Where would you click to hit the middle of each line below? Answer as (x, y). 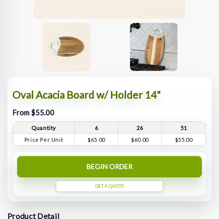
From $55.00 (33, 112)
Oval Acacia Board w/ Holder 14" (87, 94)
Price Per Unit (44, 140)
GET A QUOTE (109, 186)
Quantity (44, 128)
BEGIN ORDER (109, 167)
